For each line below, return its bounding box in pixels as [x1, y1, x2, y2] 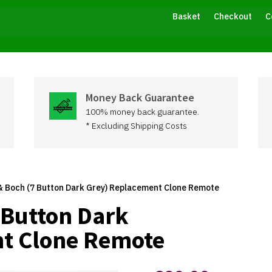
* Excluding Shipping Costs [85, 120, 187, 131]
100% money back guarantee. [85, 106, 199, 117]
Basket [172, 11, 200, 22]
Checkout [213, 11, 252, 22]
